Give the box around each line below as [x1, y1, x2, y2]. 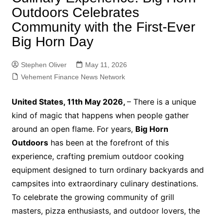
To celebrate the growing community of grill [11, 192, 174, 202]
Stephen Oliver [20, 61, 67, 69]
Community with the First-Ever [11, 19, 195, 35]
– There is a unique [127, 97, 196, 107]
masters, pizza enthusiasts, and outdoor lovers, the [11, 206, 200, 216]
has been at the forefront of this [48, 138, 169, 147]
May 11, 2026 [85, 61, 127, 69]
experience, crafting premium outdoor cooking [11, 151, 184, 161]
